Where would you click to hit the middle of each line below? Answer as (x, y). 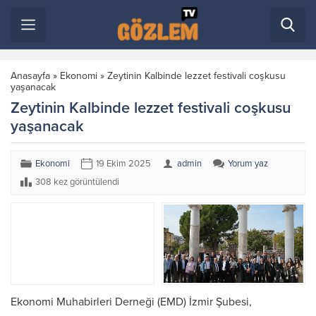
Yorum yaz (248, 164)
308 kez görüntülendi (77, 182)
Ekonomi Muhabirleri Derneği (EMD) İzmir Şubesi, (131, 302)
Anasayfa (30, 76)
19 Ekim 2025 (123, 164)
